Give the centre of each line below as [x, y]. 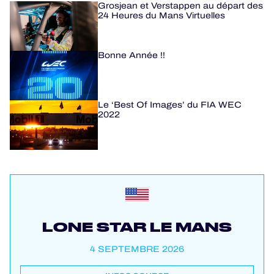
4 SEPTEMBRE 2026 [137, 249]
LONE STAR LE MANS [137, 227]
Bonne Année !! [131, 55]
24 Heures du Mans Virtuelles [161, 15]
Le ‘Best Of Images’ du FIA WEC [170, 105]
